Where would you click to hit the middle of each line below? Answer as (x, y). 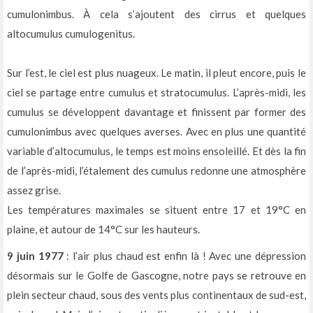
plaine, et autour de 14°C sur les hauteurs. (103, 230)
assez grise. (34, 190)
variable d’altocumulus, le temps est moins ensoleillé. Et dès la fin (156, 151)
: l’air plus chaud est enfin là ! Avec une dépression (185, 256)
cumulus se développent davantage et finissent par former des (156, 112)
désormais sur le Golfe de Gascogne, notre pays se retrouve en (156, 276)
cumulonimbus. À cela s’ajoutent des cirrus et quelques (156, 14)
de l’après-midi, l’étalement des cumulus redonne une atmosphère (156, 171)
